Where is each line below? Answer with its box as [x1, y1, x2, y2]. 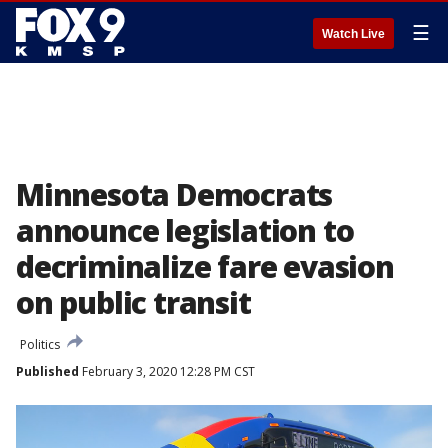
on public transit [16, 282, 251, 323]
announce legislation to [16, 210, 354, 251]
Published [16, 363, 79, 380]
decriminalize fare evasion [16, 246, 394, 287]
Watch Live [322, 27, 385, 41]
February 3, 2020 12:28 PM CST [79, 363, 255, 380]
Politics [20, 336, 60, 353]
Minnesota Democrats [16, 174, 333, 215]
